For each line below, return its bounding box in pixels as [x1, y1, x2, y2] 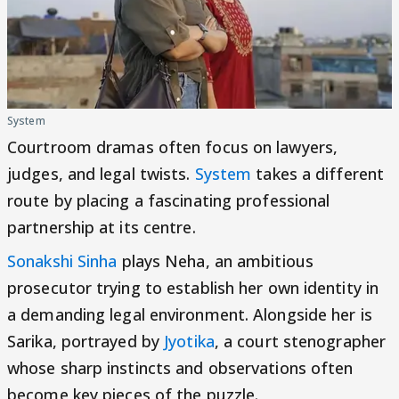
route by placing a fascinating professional [7, 189, 330, 211]
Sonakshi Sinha [7, 249, 118, 272]
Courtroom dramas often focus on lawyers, [7, 135, 338, 158]
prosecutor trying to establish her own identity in [7, 276, 379, 298]
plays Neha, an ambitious [117, 249, 313, 272]
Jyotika [164, 330, 215, 352]
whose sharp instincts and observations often [7, 356, 354, 379]
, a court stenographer [214, 330, 387, 352]
